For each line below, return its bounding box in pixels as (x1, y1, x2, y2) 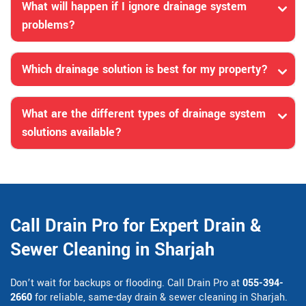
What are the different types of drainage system (22, 106, 266, 122)
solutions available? (22, 124, 122, 141)
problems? (22, 17, 75, 33)
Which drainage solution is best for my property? (22, 61, 268, 78)
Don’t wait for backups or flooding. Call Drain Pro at (10, 276, 242, 291)
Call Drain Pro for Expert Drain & (10, 214, 262, 239)
